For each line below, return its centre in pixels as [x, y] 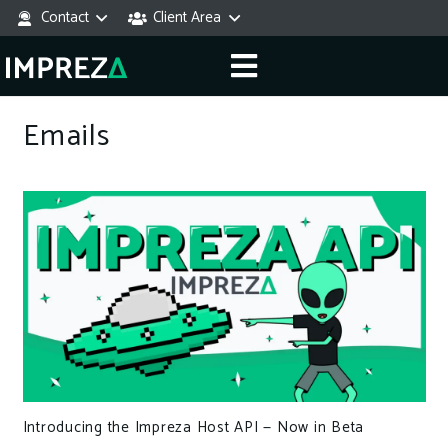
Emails [66, 136]
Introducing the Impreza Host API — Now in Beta [193, 427]
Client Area [187, 17]
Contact [64, 17]
